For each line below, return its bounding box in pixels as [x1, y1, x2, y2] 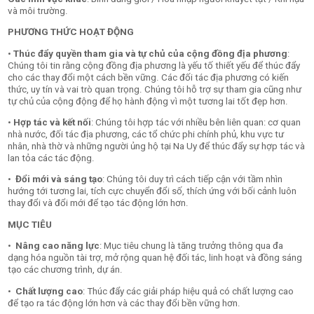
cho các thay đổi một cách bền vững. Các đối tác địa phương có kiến [8, 71, 289, 83]
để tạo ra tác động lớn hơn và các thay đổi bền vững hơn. [8, 297, 241, 308]
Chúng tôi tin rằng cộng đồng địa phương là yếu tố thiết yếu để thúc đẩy [8, 60, 301, 71]
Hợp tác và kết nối [13, 116, 92, 128]
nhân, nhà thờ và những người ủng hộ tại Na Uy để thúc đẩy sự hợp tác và [8, 140, 306, 151]
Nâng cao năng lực [15, 240, 100, 252]
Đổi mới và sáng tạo [15, 174, 103, 185]
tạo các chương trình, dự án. [8, 264, 123, 275]
